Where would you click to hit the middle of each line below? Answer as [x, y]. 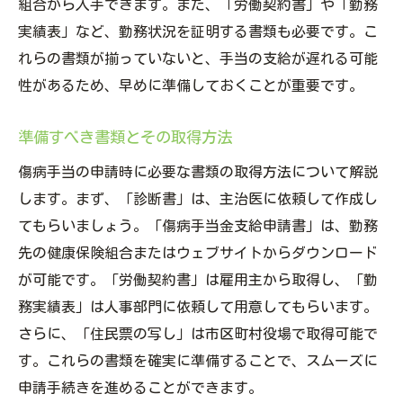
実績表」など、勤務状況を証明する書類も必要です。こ [198, 32]
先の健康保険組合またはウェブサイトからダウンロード [198, 253]
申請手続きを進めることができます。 [140, 388]
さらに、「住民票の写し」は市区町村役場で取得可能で [198, 334]
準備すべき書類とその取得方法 [125, 138]
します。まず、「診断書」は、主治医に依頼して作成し [198, 199]
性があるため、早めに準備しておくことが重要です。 [191, 86]
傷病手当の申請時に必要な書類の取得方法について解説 [198, 172]
